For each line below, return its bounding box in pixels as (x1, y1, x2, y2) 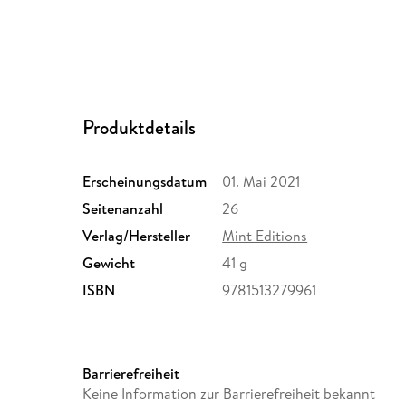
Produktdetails (82, 113, 197, 142)
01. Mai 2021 (222, 171, 301, 192)
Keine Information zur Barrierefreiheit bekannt (82, 383, 376, 404)
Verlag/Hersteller (82, 226, 191, 246)
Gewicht (82, 253, 136, 274)
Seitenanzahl (82, 198, 164, 219)
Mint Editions (222, 226, 308, 246)
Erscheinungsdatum (82, 171, 208, 192)
